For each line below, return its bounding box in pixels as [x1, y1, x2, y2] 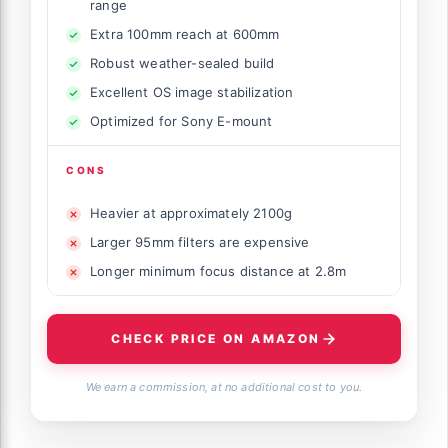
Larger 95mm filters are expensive [90, 233, 310, 250]
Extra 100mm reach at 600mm [90, 25, 280, 42]
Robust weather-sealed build [90, 54, 275, 71]
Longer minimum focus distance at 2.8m [90, 262, 347, 279]
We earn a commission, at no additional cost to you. [85, 379, 363, 394]
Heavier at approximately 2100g [90, 204, 293, 221]
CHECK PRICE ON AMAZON [111, 331, 321, 347]
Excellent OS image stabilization [90, 83, 294, 100]
